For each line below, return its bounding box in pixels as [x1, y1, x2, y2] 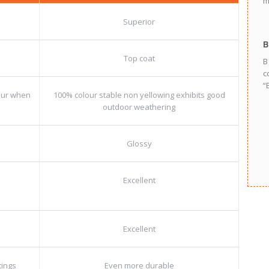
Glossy [126, 138, 152, 149]
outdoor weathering [103, 101, 175, 112]
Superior [123, 16, 155, 27]
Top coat [123, 53, 155, 64]
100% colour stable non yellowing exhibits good [53, 89, 225, 100]
